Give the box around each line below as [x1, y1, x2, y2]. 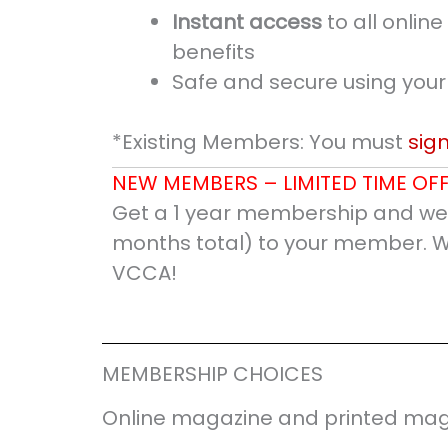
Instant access [172, 8, 322, 37]
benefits [172, 38, 255, 67]
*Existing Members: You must [112, 128, 408, 157]
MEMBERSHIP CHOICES [102, 360, 323, 389]
